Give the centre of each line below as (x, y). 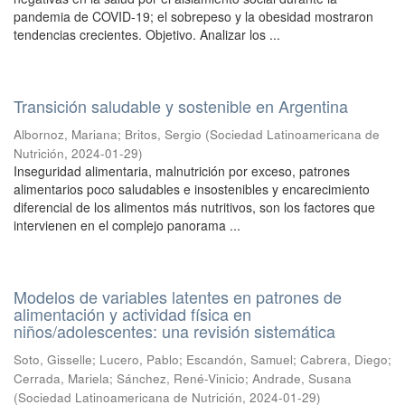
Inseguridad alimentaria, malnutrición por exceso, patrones (182, 171)
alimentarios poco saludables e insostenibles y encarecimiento (192, 189)
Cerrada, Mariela (61, 378)
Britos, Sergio (163, 134)
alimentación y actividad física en (132, 314)
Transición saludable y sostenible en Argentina (181, 106)
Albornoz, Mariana (66, 134)
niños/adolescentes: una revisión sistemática (174, 331)
